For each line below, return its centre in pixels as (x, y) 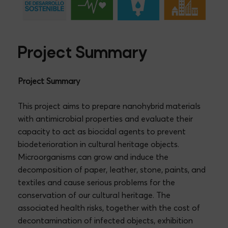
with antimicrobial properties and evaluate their (105, 119)
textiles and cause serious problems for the (96, 182)
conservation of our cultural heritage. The (94, 195)
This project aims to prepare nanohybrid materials (109, 106)
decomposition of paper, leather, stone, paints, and (112, 170)
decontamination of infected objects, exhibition (105, 221)
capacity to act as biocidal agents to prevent (102, 132)
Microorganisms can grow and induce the (93, 157)
